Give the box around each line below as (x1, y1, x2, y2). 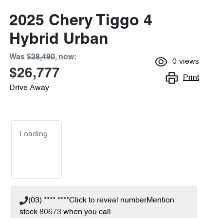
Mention (146, 197, 174, 204)
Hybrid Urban (9, 33, 109, 47)
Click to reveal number (69, 197, 146, 204)
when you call (63, 208, 111, 216)
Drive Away (9, 84, 49, 92)
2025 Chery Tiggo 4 (9, 14, 152, 29)
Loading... (19, 130, 54, 138)
